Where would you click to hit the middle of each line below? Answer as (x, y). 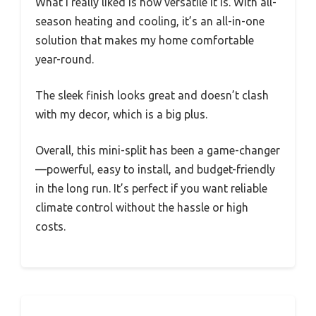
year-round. (65, 60)
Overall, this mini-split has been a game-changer (158, 151)
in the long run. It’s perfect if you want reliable (151, 189)
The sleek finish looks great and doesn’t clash (152, 96)
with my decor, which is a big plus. (121, 115)
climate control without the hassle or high (142, 208)
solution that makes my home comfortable (145, 41)
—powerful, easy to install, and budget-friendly (155, 170)
